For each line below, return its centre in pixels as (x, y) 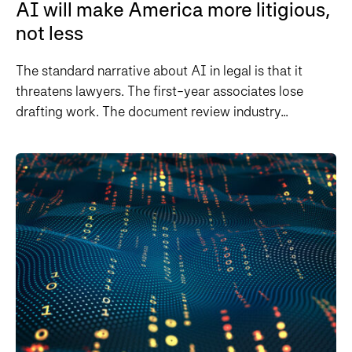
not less (49, 33)
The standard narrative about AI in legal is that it (159, 71)
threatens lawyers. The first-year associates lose (159, 91)
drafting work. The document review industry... (152, 112)
